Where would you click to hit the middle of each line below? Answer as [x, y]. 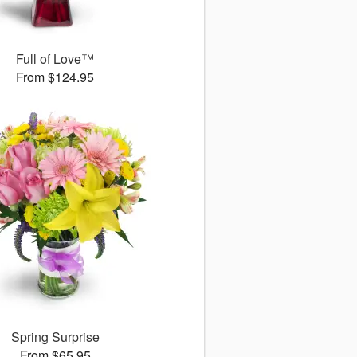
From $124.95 [55, 77]
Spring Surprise [55, 337]
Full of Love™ [55, 59]
